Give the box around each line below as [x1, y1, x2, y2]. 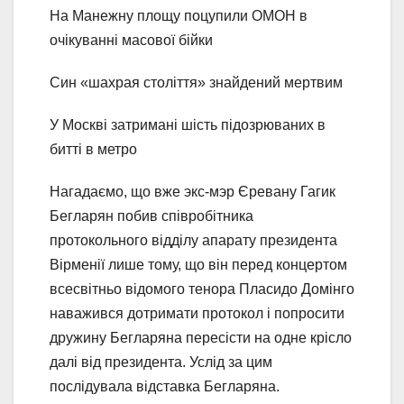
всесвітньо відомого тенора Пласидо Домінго [50, 281, 354, 298]
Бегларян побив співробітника [50, 208, 253, 225]
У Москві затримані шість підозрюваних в [50, 117, 326, 133]
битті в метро [50, 142, 137, 158]
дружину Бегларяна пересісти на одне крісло [50, 330, 352, 346]
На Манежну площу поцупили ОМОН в [50, 8, 308, 24]
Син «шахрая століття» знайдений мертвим [50, 75, 343, 91]
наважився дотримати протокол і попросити [50, 306, 344, 322]
